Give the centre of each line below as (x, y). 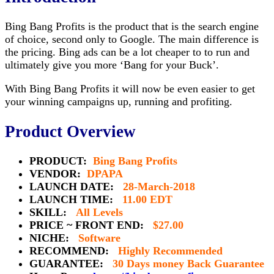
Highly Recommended (170, 251)
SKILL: (53, 213)
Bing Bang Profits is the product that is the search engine (132, 27)
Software (99, 238)
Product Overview (70, 131)
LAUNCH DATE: (76, 187)
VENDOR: (58, 174)
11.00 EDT (147, 200)
